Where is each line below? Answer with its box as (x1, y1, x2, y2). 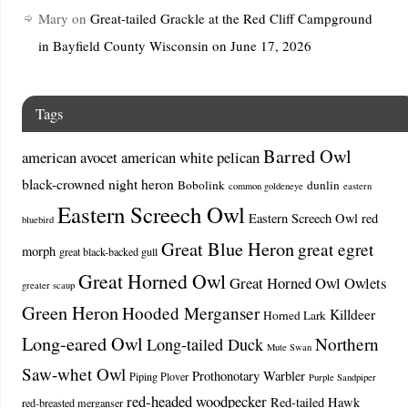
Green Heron (21, 300, 118, 325)
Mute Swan (266, 340, 311, 353)
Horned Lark (262, 306, 326, 323)
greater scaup (21, 278, 75, 291)
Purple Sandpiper (308, 370, 376, 383)
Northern (314, 331, 379, 355)
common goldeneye (228, 178, 303, 192)
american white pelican (120, 146, 260, 168)
